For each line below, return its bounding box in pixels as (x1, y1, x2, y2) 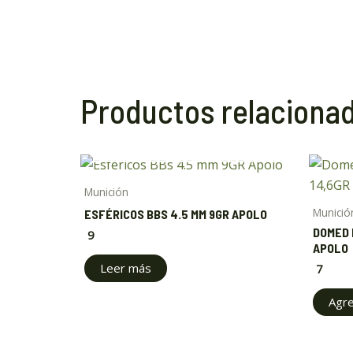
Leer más (100, 259, 151, 276)
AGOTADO (156, 135, 217, 153)
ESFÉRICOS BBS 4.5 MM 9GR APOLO (84, 206, 267, 222)
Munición (84, 184, 128, 200)
